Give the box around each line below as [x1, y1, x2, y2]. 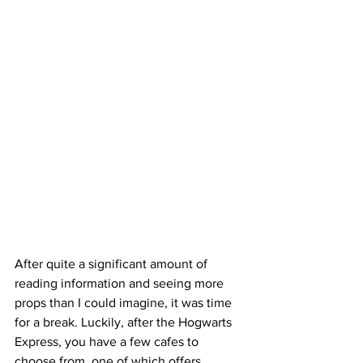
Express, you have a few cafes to [15, 335, 202, 349]
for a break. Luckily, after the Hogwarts [15, 315, 235, 330]
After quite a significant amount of [15, 257, 211, 271]
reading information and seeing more [15, 276, 227, 291]
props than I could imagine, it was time [15, 296, 235, 310]
